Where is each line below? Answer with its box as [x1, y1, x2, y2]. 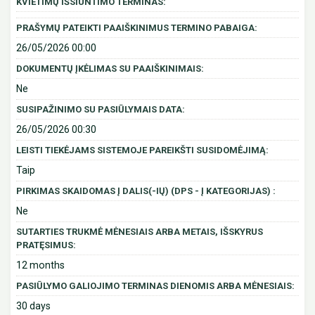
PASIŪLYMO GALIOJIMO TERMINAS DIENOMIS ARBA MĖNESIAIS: [16, 281, 295, 292]
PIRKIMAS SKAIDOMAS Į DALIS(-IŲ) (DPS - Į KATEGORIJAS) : [16, 186, 276, 197]
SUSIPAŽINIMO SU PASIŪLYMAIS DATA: [16, 104, 185, 115]
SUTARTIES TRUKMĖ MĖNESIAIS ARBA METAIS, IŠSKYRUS [16, 226, 263, 238]
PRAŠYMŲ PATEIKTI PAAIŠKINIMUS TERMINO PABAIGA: [16, 22, 257, 34]
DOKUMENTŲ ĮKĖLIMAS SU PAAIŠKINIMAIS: [16, 63, 204, 75]
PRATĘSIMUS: [16, 240, 76, 251]
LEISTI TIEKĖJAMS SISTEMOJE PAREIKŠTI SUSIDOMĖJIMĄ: [16, 145, 269, 156]
